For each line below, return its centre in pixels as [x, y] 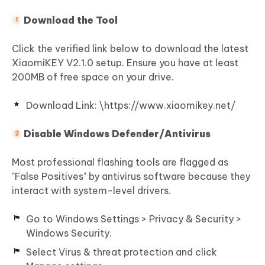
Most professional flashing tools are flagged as [120, 162]
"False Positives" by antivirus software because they [131, 176]
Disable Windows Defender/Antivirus [117, 133]
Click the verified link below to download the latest [130, 48]
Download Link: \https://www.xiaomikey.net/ [131, 105]
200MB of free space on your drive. [93, 77]
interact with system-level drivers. [91, 190]
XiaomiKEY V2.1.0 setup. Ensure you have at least [125, 62]
